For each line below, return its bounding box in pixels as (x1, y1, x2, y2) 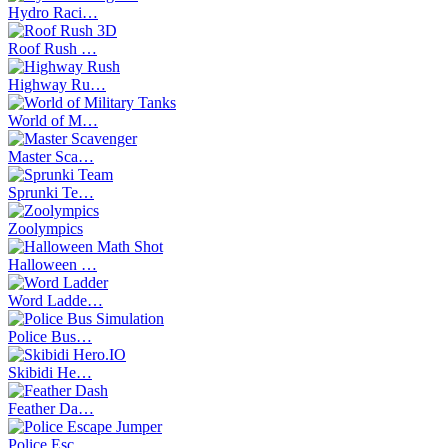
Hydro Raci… (8, 3, 98, 21)
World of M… (8, 111, 98, 129)
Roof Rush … (8, 39, 97, 57)
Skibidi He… (8, 363, 92, 381)
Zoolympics (8, 219, 83, 237)
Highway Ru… (8, 75, 106, 93)
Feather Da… (8, 399, 94, 417)
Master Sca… (8, 147, 94, 165)
